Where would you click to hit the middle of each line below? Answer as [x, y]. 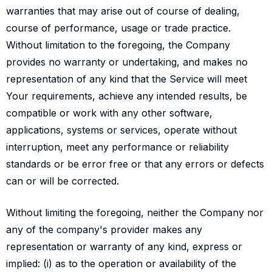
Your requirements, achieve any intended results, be [127, 96]
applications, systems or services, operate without [121, 130]
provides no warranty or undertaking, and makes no [127, 62]
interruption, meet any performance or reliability [117, 147]
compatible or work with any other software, [109, 113]
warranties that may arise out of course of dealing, [123, 11]
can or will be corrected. [63, 181]
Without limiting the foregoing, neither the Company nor [135, 212]
